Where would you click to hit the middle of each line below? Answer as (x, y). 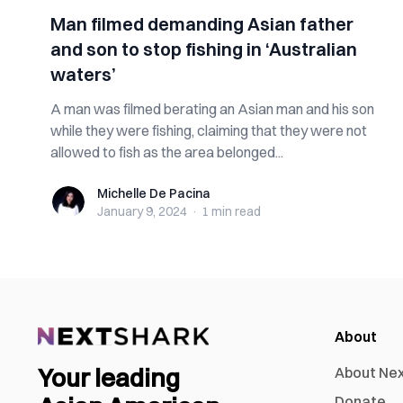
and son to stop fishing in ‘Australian (204, 49)
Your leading (109, 378)
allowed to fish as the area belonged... (167, 152)
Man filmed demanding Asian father (202, 24)
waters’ (83, 74)
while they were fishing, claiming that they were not (209, 130)
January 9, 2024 (142, 211)
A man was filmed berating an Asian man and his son (212, 109)
